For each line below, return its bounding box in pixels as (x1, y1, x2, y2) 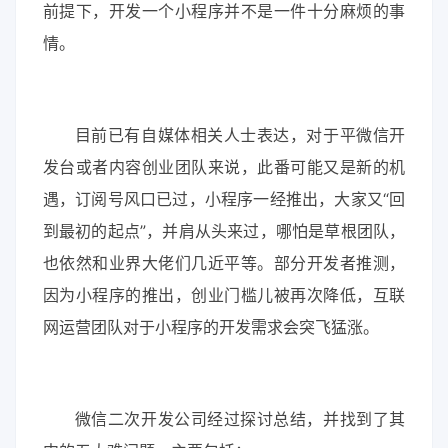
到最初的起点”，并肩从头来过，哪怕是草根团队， (42, 221, 406, 242)
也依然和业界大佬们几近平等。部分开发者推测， (42, 253, 406, 274)
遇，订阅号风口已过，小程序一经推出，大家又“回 (42, 189, 406, 210)
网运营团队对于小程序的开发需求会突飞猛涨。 (42, 317, 379, 338)
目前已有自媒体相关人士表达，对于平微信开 (74, 125, 406, 146)
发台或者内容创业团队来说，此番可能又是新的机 (42, 157, 406, 178)
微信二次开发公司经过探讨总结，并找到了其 (74, 409, 406, 430)
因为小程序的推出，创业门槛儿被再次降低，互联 (42, 285, 406, 306)
